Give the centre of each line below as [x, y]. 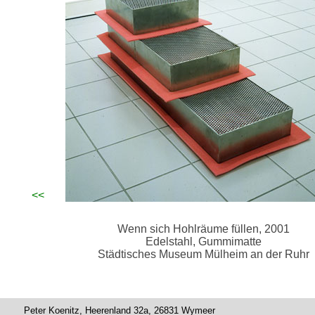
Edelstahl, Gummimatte [203, 241]
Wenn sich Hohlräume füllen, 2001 [203, 229]
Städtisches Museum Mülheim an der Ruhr [203, 254]
